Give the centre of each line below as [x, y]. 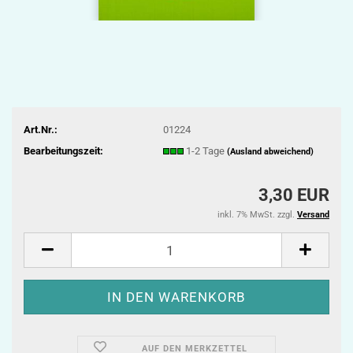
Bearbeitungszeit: [63, 150]
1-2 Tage [206, 150]
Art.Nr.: [41, 129]
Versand [313, 215]
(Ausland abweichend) [270, 151]
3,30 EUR [294, 195]
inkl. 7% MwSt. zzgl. [257, 215]
